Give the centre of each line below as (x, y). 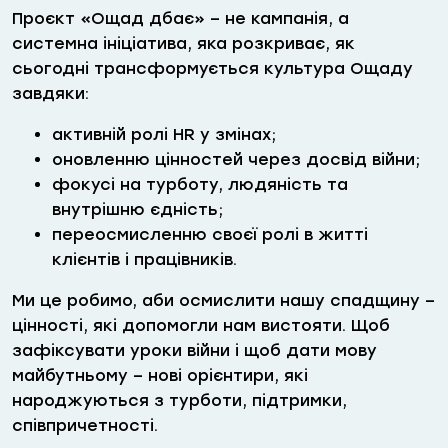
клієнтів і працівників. (144, 260)
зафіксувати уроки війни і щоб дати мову (194, 351)
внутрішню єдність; (137, 210)
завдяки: (50, 94)
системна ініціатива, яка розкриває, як (183, 44)
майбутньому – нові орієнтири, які (160, 376)
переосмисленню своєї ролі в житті (210, 235)
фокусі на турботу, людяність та (200, 185)
